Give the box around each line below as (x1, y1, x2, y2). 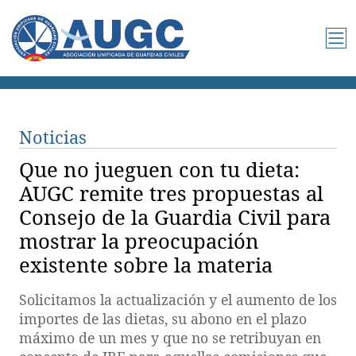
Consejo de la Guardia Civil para (19, 203, 331, 231)
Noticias (19, 126, 87, 149)
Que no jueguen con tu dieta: (19, 156, 300, 184)
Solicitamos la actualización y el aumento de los (19, 290, 337, 309)
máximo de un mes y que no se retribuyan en (19, 328, 321, 347)
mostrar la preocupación (19, 227, 259, 255)
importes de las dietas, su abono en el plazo (19, 309, 307, 328)
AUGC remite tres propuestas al (19, 180, 323, 207)
